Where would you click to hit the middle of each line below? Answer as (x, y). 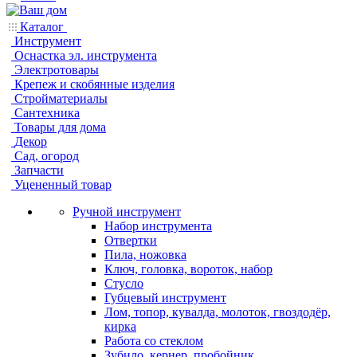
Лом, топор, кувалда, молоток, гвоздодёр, (218, 312)
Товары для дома (60, 127)
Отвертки (131, 240)
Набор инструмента (158, 226)
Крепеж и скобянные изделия (94, 84)
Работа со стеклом (154, 341)
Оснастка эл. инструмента (86, 55)
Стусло (124, 283)
